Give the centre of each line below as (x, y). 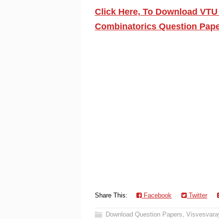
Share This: (113, 195)
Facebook (157, 195)
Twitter (197, 195)
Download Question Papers (144, 214)
